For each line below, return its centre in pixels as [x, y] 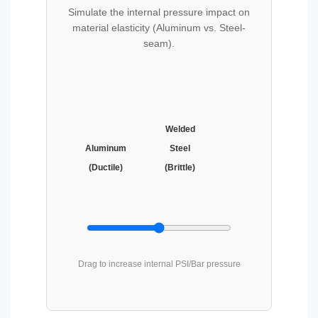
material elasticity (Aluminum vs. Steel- [159, 28]
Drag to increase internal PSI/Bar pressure [159, 264]
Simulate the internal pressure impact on [159, 12]
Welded [180, 129]
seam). [159, 43]
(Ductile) [105, 167]
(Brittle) [180, 167]
